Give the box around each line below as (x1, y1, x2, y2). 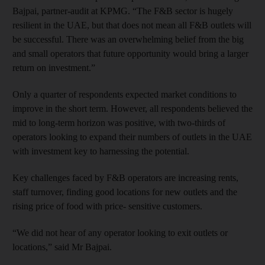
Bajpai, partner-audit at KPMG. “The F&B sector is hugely (12, 5, 233, 16)
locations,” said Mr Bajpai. (12, 241, 112, 252)
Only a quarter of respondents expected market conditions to (12, 89, 237, 99)
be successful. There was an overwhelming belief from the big (12, 34, 244, 44)
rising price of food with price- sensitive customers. (12, 201, 202, 211)
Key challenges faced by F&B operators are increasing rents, (12, 172, 238, 183)
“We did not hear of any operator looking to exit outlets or (12, 227, 228, 238)
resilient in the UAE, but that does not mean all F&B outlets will (12, 20, 251, 30)
